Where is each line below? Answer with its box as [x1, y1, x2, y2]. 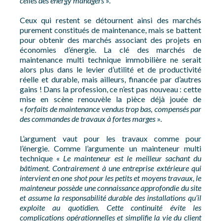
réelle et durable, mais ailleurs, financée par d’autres [20, 74, 201, 84]
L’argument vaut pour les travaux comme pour [20, 134, 201, 143]
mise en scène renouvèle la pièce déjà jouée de [20, 94, 201, 104]
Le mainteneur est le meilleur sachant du [63, 153, 201, 163]
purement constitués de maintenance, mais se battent [20, 25, 201, 35]
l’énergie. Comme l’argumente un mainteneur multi [20, 144, 201, 153]
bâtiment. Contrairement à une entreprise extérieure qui [20, 163, 201, 173]
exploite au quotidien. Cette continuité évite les [20, 203, 201, 212]
